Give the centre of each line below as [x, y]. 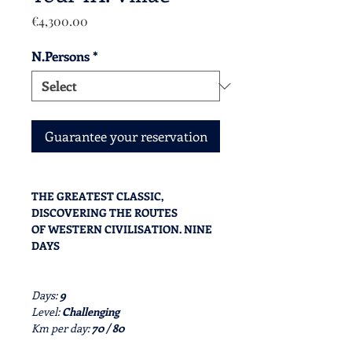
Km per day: [62, 328]
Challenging [91, 312]
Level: [47, 312]
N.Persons [60, 56]
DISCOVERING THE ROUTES [104, 213]
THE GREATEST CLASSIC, [97, 196]
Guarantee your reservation [126, 136]
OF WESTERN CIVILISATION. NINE [122, 229]
